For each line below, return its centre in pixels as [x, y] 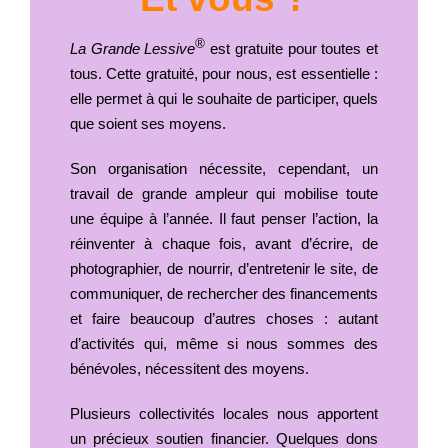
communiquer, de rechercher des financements [224, 293]
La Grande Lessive [132, 48]
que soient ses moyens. [147, 123]
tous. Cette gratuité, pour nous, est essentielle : [224, 73]
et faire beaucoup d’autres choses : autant [224, 318]
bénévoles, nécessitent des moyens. [189, 368]
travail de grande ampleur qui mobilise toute [224, 193]
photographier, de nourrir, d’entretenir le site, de [224, 268]
